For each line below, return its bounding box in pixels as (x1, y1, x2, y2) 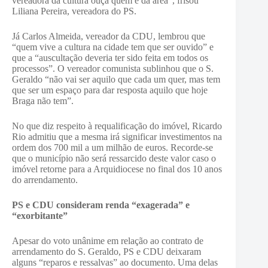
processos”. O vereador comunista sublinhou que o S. (12, 63, 214, 74)
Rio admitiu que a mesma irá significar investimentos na (12, 132, 222, 142)
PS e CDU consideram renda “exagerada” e (12, 200, 190, 210)
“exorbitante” (12, 211, 68, 221)
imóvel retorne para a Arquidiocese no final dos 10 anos (12, 164, 222, 174)
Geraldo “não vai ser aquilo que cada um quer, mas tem (12, 74, 220, 84)
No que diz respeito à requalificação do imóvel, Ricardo (12, 121, 222, 131)
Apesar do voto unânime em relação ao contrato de (12, 236, 203, 246)
